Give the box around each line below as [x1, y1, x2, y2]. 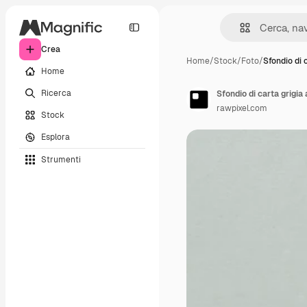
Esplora [41, 131, 70, 143]
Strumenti [41, 153, 81, 165]
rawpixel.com [217, 103, 267, 114]
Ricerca [41, 87, 71, 99]
